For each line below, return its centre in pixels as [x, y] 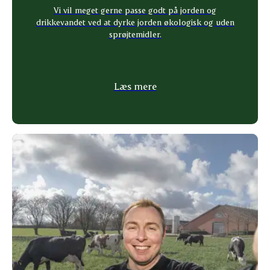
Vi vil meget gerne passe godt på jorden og [135, 10]
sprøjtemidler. [135, 34]
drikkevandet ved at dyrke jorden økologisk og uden [135, 22]
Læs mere [135, 86]
